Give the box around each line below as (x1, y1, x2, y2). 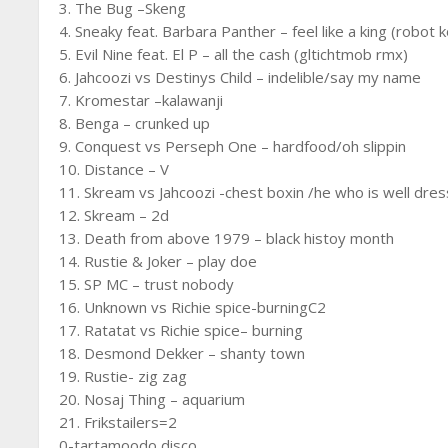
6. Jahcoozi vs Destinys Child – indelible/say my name (59, 67, 422, 87)
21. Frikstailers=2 (59, 412, 178, 432)
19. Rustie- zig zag (59, 366, 188, 386)
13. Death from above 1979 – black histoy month (59, 228, 395, 248)
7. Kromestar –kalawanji (59, 90, 224, 110)
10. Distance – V (59, 159, 170, 179)
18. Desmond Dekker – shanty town (59, 343, 306, 363)
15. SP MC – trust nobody (59, 274, 235, 294)
